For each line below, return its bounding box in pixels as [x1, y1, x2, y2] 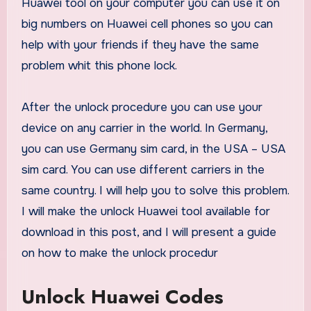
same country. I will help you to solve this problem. [21, 183, 289, 198]
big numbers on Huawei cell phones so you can [21, 16, 273, 31]
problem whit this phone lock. [21, 58, 177, 73]
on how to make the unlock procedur [21, 245, 218, 260]
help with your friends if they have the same [21, 37, 259, 52]
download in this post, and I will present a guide [21, 224, 276, 239]
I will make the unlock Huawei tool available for [21, 203, 270, 219]
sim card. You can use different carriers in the [21, 162, 264, 177]
